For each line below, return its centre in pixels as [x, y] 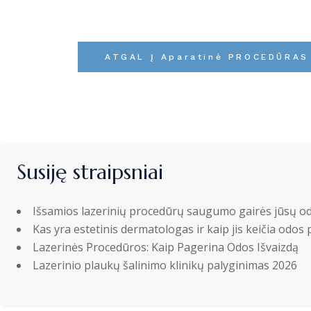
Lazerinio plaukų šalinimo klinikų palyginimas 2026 [165, 265]
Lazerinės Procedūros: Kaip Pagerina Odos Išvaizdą [166, 247]
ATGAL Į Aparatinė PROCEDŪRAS [207, 57]
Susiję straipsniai [90, 172]
